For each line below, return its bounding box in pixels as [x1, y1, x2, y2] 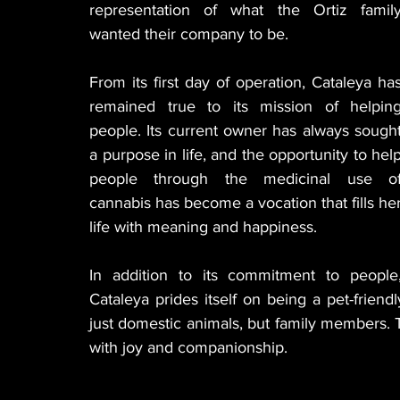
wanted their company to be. [89, 25, 288, 44]
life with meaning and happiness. [89, 218, 317, 237]
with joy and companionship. [89, 338, 287, 357]
